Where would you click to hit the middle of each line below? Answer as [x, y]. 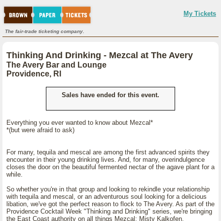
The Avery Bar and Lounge [56, 65]
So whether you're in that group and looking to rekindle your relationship [108, 189]
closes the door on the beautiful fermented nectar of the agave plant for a [110, 167]
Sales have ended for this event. [110, 95]
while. [15, 174]
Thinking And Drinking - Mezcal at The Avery [100, 55]
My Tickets [200, 14]
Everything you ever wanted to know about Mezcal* [80, 123]
